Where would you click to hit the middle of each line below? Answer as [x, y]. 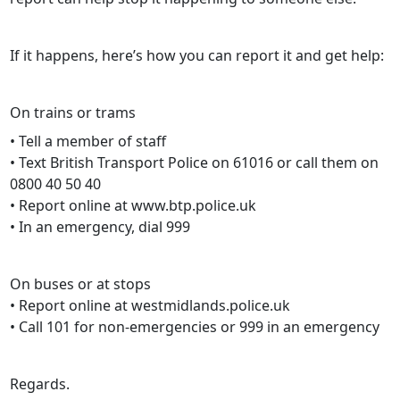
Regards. [40, 384]
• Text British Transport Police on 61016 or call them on [194, 162]
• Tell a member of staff [88, 141]
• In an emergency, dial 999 [100, 227]
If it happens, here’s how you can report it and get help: [197, 55]
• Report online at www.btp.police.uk [133, 205]
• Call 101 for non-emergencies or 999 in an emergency [195, 327]
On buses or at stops [80, 284]
